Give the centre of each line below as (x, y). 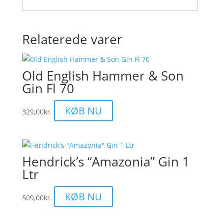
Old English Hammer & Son (103, 76)
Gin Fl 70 (48, 88)
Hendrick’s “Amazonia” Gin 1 (106, 162)
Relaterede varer (72, 39)
